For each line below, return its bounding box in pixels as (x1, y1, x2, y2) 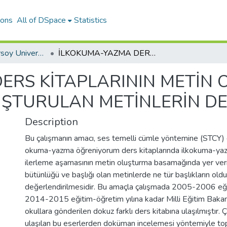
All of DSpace (17, 15, 66, 26)
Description (25, 115, 78, 129)
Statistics (74, 15, 107, 26)
